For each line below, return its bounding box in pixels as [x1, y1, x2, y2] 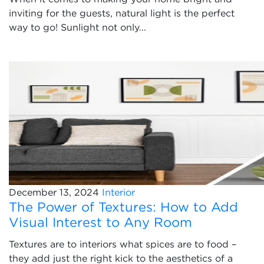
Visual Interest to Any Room [9, 215, 192, 229]
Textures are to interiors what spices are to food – [9, 239, 236, 249]
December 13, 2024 [9, 187, 99, 197]
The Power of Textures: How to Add [9, 200, 238, 214]
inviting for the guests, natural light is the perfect [9, 8, 235, 18]
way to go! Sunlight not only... [9, 22, 146, 32]
